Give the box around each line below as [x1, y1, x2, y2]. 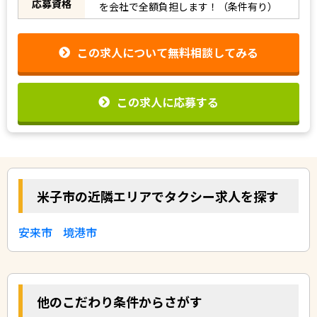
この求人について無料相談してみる [77, 44, 258, 62]
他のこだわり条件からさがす [37, 292, 202, 311]
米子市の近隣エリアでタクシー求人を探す [37, 186, 279, 205]
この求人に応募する [117, 93, 219, 110]
